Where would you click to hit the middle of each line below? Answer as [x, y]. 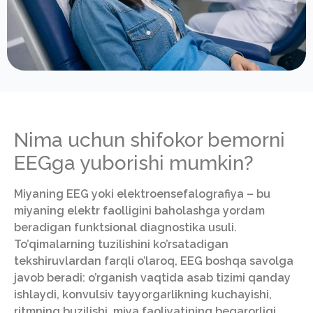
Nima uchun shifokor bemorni [150, 140]
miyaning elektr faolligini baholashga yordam [139, 211]
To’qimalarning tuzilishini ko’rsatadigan [121, 245]
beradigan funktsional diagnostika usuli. [125, 228]
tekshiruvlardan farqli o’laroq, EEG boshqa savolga [154, 261]
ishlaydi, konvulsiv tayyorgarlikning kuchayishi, [143, 295]
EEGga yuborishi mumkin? [134, 163]
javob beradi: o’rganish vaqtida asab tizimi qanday [152, 278]
